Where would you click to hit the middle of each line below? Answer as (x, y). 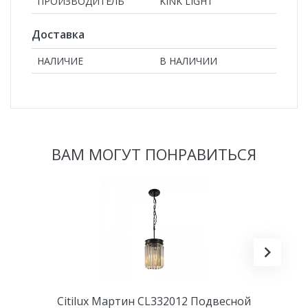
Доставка (58, 34)
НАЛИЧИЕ (60, 60)
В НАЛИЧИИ (188, 60)
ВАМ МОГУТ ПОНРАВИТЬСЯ (154, 154)
